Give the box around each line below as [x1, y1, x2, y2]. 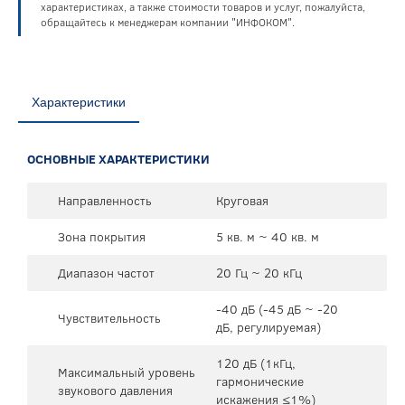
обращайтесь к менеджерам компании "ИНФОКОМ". [41, 14, 295, 30]
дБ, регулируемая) [216, 317, 321, 336]
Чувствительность [58, 308, 161, 327]
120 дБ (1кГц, [216, 353, 296, 372]
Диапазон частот [58, 263, 155, 282]
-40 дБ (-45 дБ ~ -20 [216, 299, 338, 318]
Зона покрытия [58, 227, 146, 246]
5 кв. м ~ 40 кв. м [216, 227, 319, 246]
